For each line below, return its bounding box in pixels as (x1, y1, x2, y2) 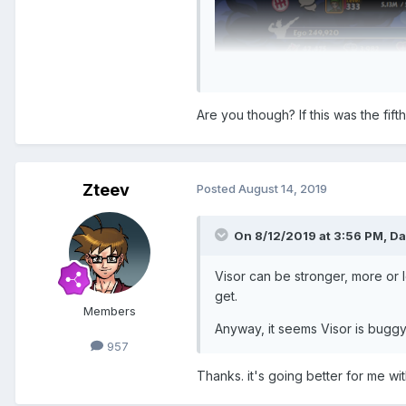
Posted (197, 180, 238, 196)
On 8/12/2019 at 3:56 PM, (234, 227, 390, 243)
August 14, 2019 (238, 180, 327, 196)
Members (83, 303, 136, 318)
